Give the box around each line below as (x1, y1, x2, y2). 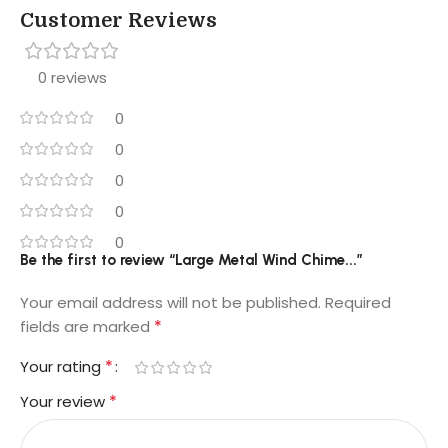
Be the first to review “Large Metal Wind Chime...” (20, 251, 363, 270)
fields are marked (20, 316, 154, 338)
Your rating (20, 356, 105, 378)
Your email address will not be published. (20, 292, 321, 314)
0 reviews (37, 67, 107, 89)
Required (325, 292, 391, 314)
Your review (20, 391, 109, 413)
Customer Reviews (20, 9, 217, 33)
